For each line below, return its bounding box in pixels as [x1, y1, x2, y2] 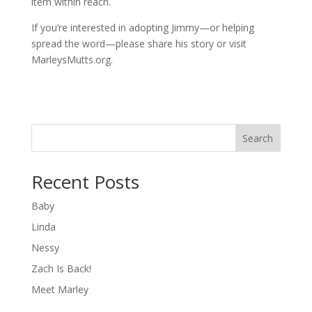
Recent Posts [31, 169, 139, 195]
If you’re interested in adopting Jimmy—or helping [31, 21, 254, 35]
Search [242, 132, 274, 146]
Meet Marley [31, 283, 88, 297]
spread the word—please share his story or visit [31, 37, 247, 51]
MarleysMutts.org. [31, 53, 116, 67]
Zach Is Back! [31, 262, 91, 276]
